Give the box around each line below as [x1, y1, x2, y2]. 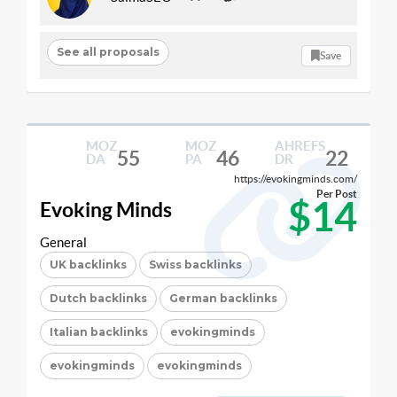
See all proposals [56, 44, 160, 58]
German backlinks [169, 292, 277, 305]
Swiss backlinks [149, 258, 242, 271]
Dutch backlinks [50, 292, 147, 305]
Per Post [316, 188, 357, 199]
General [40, 235, 87, 250]
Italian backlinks [50, 325, 148, 339]
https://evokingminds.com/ [234, 173, 357, 184]
